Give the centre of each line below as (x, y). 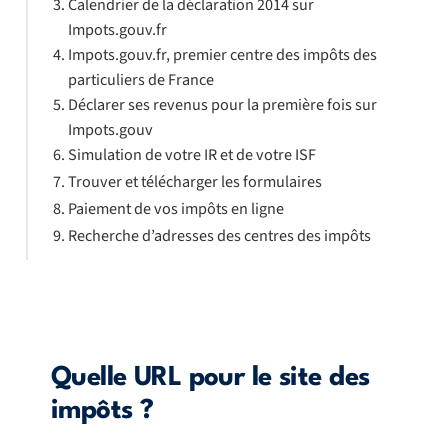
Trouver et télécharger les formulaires (194, 182)
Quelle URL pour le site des (210, 378)
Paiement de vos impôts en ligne (175, 209)
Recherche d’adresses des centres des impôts (219, 236)
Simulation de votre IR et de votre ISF (191, 155)
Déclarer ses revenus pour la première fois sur (222, 105)
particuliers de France (140, 80)
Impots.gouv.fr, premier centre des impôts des (222, 55)
